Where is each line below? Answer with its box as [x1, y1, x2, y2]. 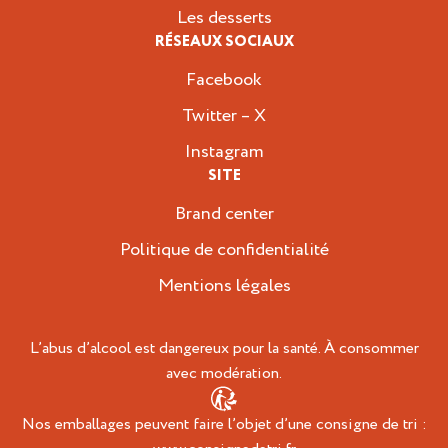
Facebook [186, 66, 262, 92]
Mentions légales [157, 272, 291, 298]
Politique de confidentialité [119, 236, 329, 262]
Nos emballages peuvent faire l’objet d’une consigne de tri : [21, 412, 427, 435]
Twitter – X [182, 102, 266, 128]
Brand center [174, 200, 274, 226]
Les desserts [176, 4, 272, 30]
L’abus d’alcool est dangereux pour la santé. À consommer [29, 336, 419, 359]
